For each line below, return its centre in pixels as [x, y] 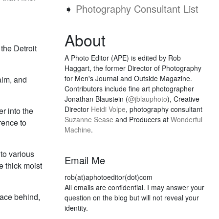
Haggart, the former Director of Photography [133, 68]
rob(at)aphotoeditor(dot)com [109, 177]
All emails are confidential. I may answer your [134, 187]
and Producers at [142, 119]
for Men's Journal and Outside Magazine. [128, 78]
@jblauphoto [148, 99]
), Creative [183, 99]
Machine [78, 130]
